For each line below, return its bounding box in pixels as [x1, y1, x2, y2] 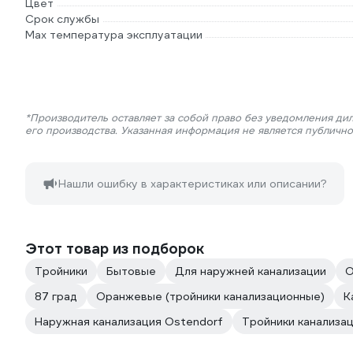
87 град [35, 289, 77, 303]
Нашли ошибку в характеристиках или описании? [58, 176, 327, 191]
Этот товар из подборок [25, 240, 204, 258]
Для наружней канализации [175, 264, 326, 278]
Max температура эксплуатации [25, 28, 203, 42]
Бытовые [106, 264, 156, 278]
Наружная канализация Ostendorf [35, 314, 223, 329]
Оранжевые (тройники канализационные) [96, 289, 325, 303]
